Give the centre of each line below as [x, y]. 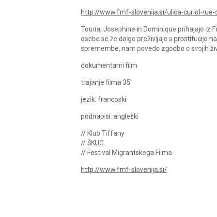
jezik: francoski [104, 99]
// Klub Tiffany [103, 133]
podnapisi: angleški [110, 116]
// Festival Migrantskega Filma [126, 153]
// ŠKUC [92, 143]
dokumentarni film [109, 65]
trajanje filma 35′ [106, 82]
